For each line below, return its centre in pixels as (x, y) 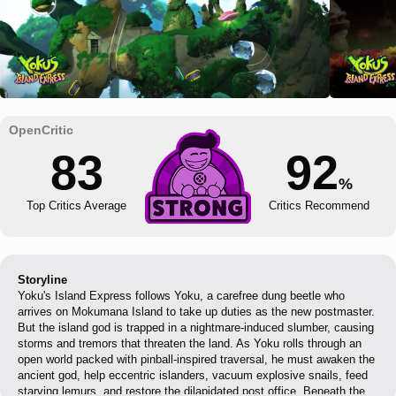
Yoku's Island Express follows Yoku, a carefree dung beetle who (181, 296)
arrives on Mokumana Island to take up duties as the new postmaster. (196, 312)
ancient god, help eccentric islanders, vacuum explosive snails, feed (193, 375)
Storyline (42, 280)
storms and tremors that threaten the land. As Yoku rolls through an (190, 343)
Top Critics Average (77, 206)
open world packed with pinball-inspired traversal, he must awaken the (196, 359)
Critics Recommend (319, 206)
